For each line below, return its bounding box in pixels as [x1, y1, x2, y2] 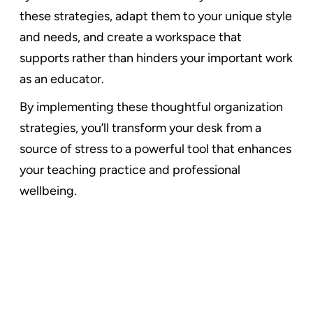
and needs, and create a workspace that [20, 29, 242, 45]
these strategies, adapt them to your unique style [20, 8, 292, 24]
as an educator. [20, 71, 104, 87]
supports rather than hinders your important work [20, 50, 293, 66]
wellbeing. [20, 182, 77, 198]
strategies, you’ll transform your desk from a [20, 119, 261, 136]
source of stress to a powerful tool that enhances [20, 140, 291, 156]
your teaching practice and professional [20, 161, 240, 177]
